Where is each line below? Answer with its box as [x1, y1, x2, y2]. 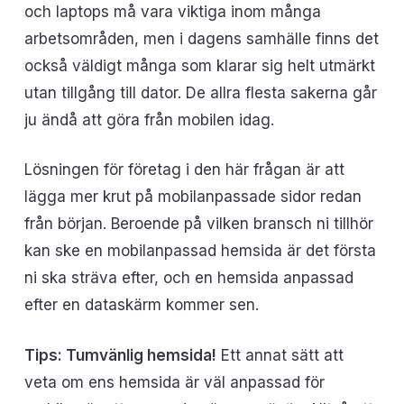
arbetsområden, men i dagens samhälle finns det [23, 29, 379, 48]
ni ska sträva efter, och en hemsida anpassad [23, 269, 353, 287]
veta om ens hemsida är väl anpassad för [23, 372, 325, 391]
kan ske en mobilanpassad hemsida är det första [23, 242, 376, 260]
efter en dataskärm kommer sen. [23, 296, 259, 314]
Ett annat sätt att [216, 345, 344, 364]
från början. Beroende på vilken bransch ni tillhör [23, 215, 373, 233]
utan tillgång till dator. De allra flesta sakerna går [23, 83, 377, 102]
